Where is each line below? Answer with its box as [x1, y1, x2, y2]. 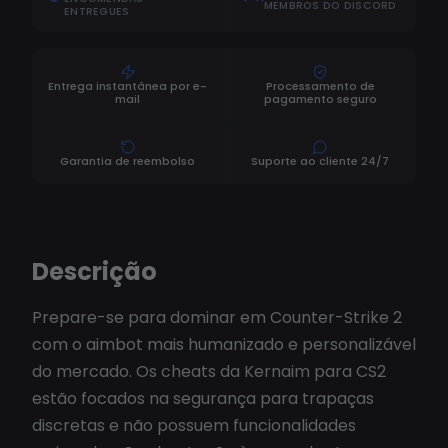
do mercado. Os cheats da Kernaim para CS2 [32, 360, 386, 383]
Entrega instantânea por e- [48, 78, 208, 94]
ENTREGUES [64, 4, 130, 19]
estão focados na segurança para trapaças [32, 387, 374, 410]
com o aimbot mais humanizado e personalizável [32, 333, 416, 356]
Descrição [32, 255, 157, 288]
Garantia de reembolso [60, 153, 196, 169]
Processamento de [265, 78, 375, 94]
